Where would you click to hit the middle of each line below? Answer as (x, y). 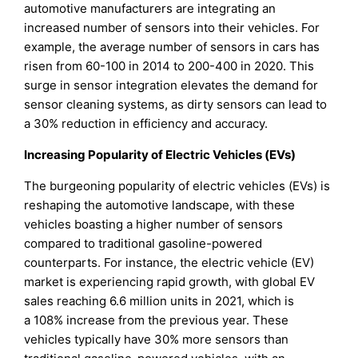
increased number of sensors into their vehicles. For (172, 28)
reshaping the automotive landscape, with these (160, 205)
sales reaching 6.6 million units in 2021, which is (159, 301)
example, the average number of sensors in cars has (172, 47)
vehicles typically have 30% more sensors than (157, 340)
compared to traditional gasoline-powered (143, 244)
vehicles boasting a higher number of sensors (154, 225)
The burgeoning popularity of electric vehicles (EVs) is (177, 186)
